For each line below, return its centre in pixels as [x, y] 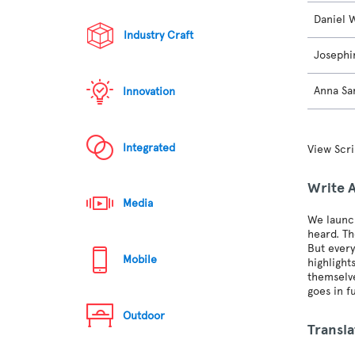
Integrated [149, 147]
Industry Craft [159, 36]
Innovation [149, 92]
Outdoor [144, 315]
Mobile [140, 260]
